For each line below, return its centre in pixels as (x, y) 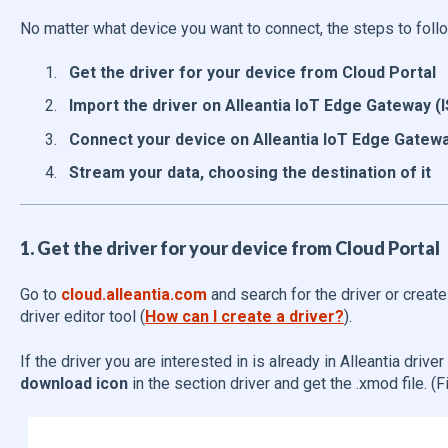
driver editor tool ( (82, 317)
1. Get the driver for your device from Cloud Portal (229, 247)
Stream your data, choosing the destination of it (249, 172)
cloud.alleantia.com (133, 295)
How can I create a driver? (244, 317)
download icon (73, 383)
